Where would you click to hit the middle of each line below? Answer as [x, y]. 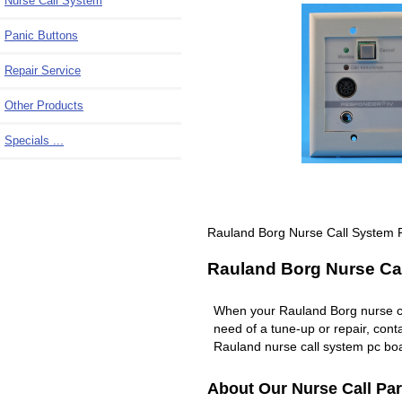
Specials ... [34, 140]
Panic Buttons [41, 35]
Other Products [44, 105]
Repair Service [43, 70]
